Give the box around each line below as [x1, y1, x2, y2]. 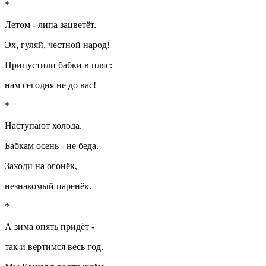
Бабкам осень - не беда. [5, 140, 99, 151]
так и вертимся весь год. [5, 241, 103, 252]
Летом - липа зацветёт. [5, 19, 96, 30]
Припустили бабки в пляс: [5, 59, 112, 70]
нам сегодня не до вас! [5, 80, 96, 90]
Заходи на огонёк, [5, 160, 77, 171]
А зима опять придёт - [5, 221, 97, 232]
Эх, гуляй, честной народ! [5, 39, 110, 50]
